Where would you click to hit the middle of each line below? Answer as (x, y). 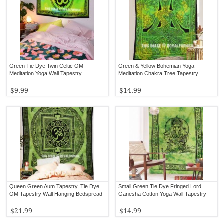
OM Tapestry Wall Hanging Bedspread (56, 193)
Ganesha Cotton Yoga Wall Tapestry (163, 193)
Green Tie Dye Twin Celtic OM (47, 65)
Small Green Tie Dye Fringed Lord (160, 186)
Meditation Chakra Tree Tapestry (159, 73)
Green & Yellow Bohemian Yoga (157, 65)
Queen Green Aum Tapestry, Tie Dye (55, 186)
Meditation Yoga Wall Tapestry (46, 73)
